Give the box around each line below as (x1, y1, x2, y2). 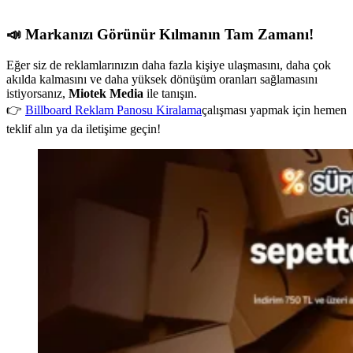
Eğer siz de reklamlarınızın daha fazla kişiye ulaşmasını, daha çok (6, 58, 331, 72)
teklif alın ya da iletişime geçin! (6, 121, 161, 136)
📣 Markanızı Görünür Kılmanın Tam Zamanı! (6, 25, 314, 43)
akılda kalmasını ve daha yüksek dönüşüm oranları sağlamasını (6, 72, 318, 86)
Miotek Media (69, 86, 143, 100)
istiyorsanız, (6, 86, 69, 100)
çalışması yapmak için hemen (202, 102, 347, 117)
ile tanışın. (143, 86, 197, 100)
